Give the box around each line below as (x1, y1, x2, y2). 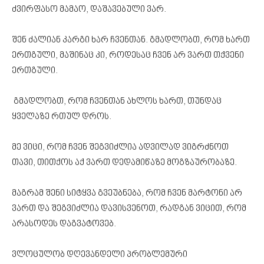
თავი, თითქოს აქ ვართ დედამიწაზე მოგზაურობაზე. (12, 157, 239, 168)
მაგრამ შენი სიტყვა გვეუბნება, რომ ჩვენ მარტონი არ (12, 188, 242, 199)
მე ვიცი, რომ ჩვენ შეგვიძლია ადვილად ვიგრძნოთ (12, 142, 229, 153)
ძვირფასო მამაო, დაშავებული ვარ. (12, 4, 166, 15)
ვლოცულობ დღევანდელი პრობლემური (12, 249, 187, 260)
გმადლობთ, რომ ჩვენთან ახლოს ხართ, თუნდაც (12, 96, 222, 107)
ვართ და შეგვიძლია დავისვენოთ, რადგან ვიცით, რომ (12, 203, 246, 214)
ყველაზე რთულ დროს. (12, 111, 111, 122)
